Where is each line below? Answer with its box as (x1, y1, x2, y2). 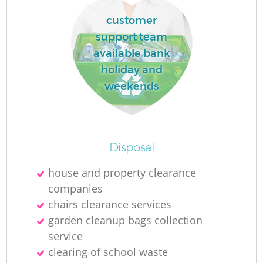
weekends (104, 80, 159, 93)
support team (96, 31, 167, 44)
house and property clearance (48, 165, 197, 180)
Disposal (109, 140, 154, 154)
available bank (93, 47, 170, 60)
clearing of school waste (48, 244, 168, 259)
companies (48, 181, 103, 195)
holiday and (100, 63, 163, 77)
